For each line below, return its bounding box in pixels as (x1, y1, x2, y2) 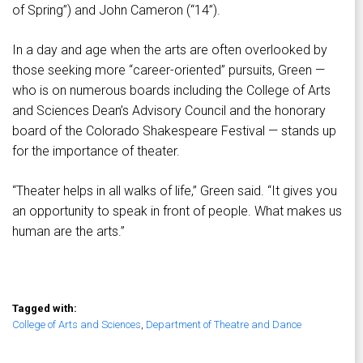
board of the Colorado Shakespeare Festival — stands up (12, 123, 336, 139)
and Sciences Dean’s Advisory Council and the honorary (12, 103, 326, 119)
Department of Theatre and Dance (146, 318, 301, 331)
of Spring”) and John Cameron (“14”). (12, 2, 220, 19)
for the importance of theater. (12, 143, 180, 160)
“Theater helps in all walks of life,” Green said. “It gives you (12, 183, 337, 199)
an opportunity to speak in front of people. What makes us (12, 203, 342, 220)
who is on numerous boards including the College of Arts (12, 83, 331, 99)
